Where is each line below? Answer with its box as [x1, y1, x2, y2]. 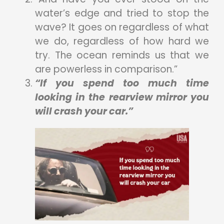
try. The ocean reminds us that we [35, 48, 209, 62]
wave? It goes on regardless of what [35, 20, 209, 34]
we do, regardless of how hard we [35, 34, 209, 48]
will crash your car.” [35, 104, 133, 118]
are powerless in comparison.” [35, 62, 177, 76]
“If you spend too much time [35, 76, 209, 90]
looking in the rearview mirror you [35, 90, 209, 104]
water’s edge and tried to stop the [35, 6, 209, 20]
